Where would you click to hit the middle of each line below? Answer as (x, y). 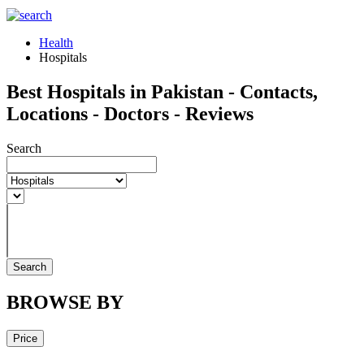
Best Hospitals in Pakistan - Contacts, (162, 91)
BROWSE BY (65, 302)
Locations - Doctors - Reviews (130, 113)
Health (56, 43)
